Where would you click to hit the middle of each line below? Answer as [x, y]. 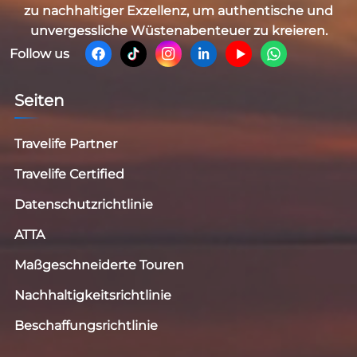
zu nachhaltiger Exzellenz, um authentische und [178, 11]
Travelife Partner [66, 144]
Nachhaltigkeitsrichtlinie [93, 296]
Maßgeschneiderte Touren [99, 265]
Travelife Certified [69, 175]
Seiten [39, 101]
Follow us [39, 53]
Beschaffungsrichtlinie [86, 326]
